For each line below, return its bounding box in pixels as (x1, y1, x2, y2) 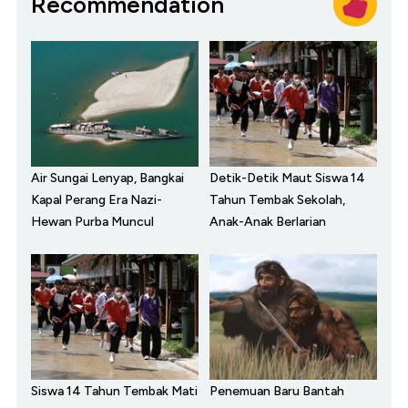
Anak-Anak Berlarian (209, 214, 326, 230)
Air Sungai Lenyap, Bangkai (31, 170, 184, 187)
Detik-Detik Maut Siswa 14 (209, 170, 365, 187)
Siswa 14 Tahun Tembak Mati (31, 383, 198, 400)
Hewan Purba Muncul (31, 214, 154, 230)
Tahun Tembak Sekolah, (209, 192, 345, 209)
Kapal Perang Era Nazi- (31, 192, 162, 209)
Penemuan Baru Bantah (209, 383, 344, 400)
